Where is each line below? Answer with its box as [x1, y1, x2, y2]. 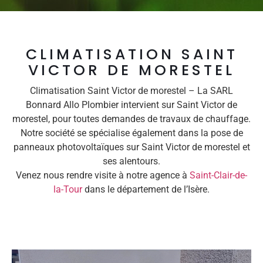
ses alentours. [103, 155, 160, 167]
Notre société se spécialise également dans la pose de [20, 127, 243, 139]
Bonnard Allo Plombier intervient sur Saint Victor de [26, 99, 237, 110]
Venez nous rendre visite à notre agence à [16, 169, 190, 181]
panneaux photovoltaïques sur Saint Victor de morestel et [13, 141, 250, 153]
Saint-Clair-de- [190, 169, 247, 181]
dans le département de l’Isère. [82, 183, 210, 195]
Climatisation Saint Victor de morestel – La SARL [30, 85, 233, 96]
